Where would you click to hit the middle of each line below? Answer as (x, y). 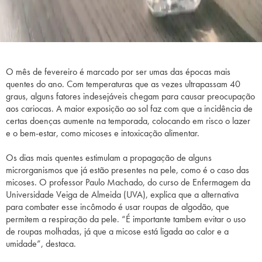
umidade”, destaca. (41, 244)
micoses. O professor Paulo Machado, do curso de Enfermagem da (128, 182)
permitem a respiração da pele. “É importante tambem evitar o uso (126, 219)
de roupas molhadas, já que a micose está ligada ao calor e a (117, 232)
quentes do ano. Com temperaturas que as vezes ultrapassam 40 (123, 84)
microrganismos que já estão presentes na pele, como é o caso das (127, 170)
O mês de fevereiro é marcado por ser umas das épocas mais (118, 72)
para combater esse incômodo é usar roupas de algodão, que (118, 207)
